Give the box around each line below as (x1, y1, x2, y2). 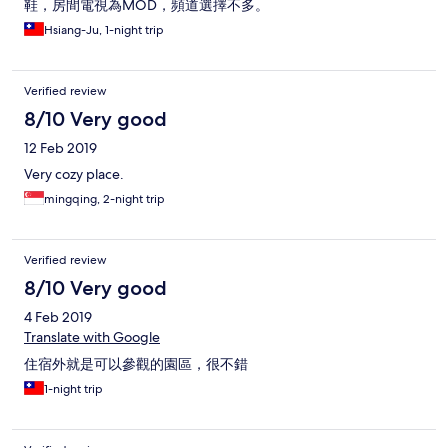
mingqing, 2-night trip (44, 191, 165, 208)
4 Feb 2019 (24, 308, 92, 327)
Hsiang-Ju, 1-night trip (44, 22, 164, 39)
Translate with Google (24, 328, 160, 347)
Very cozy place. (24, 165, 124, 184)
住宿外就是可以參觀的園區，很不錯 (24, 355, 248, 374)
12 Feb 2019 (24, 139, 97, 158)
